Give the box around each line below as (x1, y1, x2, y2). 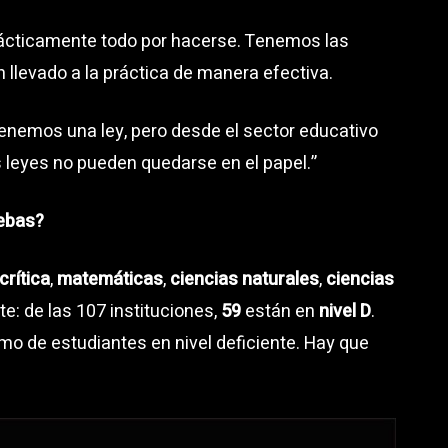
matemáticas (57, 265, 163, 293)
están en (241, 297, 319, 325)
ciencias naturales (170, 265, 319, 293)
